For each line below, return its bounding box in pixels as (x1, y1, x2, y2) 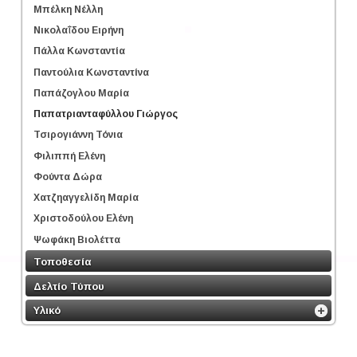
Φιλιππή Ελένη (33, 150, 105, 162)
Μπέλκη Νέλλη (33, 3, 103, 15)
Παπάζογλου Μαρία (33, 87, 129, 99)
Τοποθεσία (33, 255, 91, 268)
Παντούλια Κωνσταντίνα (33, 66, 149, 78)
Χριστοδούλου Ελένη (33, 213, 133, 225)
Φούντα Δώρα (33, 171, 102, 182)
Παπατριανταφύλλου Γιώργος (33, 108, 178, 120)
